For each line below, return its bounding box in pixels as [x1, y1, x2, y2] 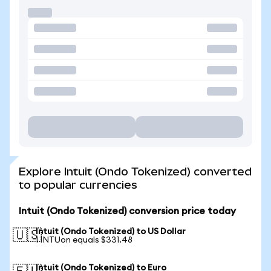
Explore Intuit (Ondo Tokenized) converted [19, 165, 252, 178]
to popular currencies [19, 178, 137, 191]
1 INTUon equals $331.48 [36, 236, 132, 244]
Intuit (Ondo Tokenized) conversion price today [19, 206, 236, 216]
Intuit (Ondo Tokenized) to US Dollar [36, 227, 186, 236]
